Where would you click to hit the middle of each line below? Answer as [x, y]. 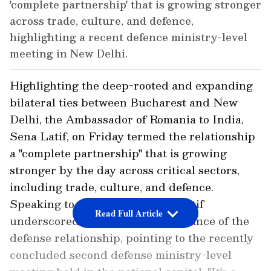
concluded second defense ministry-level [121, 255]
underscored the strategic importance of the [129, 221]
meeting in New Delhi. [69, 54]
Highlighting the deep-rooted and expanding [131, 85]
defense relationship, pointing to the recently [132, 238]
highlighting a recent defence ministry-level [129, 37]
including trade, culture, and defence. [112, 187]
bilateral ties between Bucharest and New [124, 102]
